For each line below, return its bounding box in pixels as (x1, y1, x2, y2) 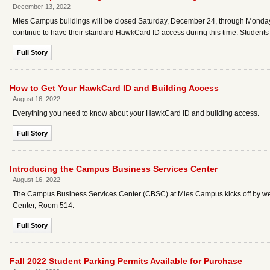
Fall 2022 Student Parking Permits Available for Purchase (10, 256, 242, 266)
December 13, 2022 (13, 3, 71, 10)
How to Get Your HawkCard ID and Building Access (10, 83, 219, 93)
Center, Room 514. (13, 201, 74, 210)
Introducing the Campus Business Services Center (10, 164, 218, 174)
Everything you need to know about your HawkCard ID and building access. (13, 109, 259, 118)
